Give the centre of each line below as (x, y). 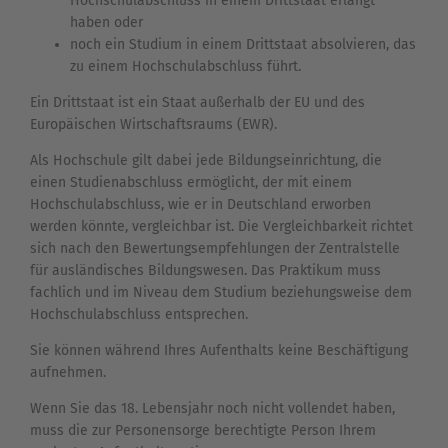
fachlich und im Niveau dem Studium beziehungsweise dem (221, 293)
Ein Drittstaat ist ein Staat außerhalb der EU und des (197, 103)
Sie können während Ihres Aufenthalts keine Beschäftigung (219, 351)
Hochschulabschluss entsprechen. (139, 315)
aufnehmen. (68, 373)
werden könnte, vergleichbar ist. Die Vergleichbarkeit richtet (221, 227)
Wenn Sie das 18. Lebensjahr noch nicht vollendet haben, (212, 409)
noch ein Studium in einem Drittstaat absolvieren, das (243, 45)
